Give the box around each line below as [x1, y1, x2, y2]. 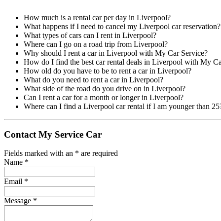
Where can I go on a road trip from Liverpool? [24, 40, 168, 48]
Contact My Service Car [4, 129, 102, 140]
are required [79, 149, 118, 158]
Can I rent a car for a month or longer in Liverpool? [24, 93, 184, 102]
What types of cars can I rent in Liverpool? [24, 31, 156, 39]
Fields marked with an [4, 149, 75, 158]
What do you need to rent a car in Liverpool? [24, 75, 163, 84]
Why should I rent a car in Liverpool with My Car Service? [24, 49, 208, 57]
